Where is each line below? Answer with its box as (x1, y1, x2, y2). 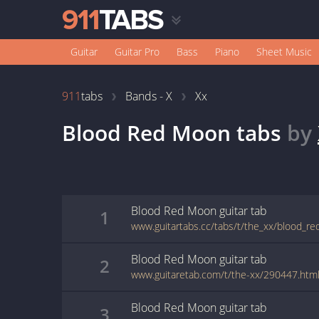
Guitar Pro (115, 45, 159, 58)
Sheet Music (256, 45, 312, 58)
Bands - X (125, 88, 172, 104)
